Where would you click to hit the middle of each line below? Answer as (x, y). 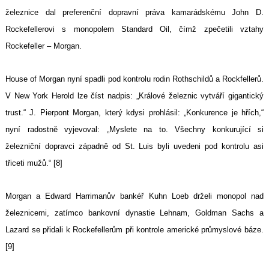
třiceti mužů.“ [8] (34, 163)
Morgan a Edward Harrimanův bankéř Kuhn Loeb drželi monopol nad (134, 196)
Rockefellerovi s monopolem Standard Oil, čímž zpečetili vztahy (134, 29)
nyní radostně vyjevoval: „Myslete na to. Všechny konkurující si (134, 130)
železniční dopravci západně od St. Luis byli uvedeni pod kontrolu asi (134, 147)
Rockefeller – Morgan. (44, 46)
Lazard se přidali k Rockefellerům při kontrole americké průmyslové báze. (134, 230)
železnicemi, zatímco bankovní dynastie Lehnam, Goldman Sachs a (134, 213)
